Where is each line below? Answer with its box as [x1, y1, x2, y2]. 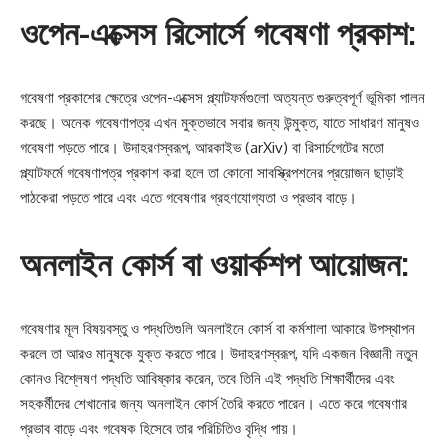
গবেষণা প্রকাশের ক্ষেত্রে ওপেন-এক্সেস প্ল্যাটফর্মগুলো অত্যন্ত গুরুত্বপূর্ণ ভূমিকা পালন [20, 88, 425, 107]
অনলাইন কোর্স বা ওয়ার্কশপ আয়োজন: [20, 242, 409, 284]
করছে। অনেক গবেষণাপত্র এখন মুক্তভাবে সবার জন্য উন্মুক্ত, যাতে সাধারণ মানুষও [20, 113, 419, 132]
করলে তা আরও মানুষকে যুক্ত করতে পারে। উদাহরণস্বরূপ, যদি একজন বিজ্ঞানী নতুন [20, 344, 418, 363]
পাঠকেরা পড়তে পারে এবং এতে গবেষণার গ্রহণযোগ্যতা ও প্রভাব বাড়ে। [20, 188, 357, 207]
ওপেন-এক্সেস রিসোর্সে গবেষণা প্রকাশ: [20, 11, 416, 53]
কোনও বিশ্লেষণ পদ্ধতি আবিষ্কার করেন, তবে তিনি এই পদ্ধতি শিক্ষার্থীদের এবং [20, 369, 395, 388]
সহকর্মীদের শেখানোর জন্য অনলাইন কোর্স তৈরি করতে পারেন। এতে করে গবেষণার [20, 394, 407, 413]
